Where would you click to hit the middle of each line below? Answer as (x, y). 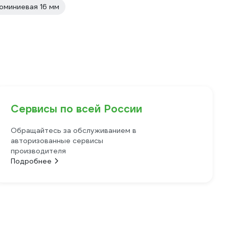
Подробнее (31, 161)
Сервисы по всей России (77, 109)
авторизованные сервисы (57, 141)
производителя (39, 151)
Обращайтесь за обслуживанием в (74, 130)
